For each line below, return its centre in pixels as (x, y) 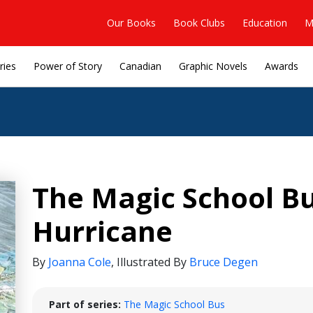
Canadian (140, 66)
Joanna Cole (80, 262)
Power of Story (68, 66)
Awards (282, 66)
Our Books (131, 22)
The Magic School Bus (174, 304)
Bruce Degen (224, 262)
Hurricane (102, 231)
